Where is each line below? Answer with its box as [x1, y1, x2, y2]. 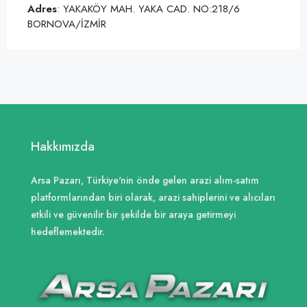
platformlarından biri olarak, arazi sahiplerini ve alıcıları [31, 191, 275, 204]
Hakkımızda [31, 138, 95, 156]
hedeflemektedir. [31, 225, 105, 238]
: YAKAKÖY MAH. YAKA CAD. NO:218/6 [57, 1, 240, 16]
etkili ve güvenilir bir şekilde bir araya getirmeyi [31, 208, 236, 221]
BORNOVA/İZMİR [27, 16, 106, 32]
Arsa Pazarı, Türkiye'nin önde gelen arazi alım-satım [31, 173, 259, 187]
